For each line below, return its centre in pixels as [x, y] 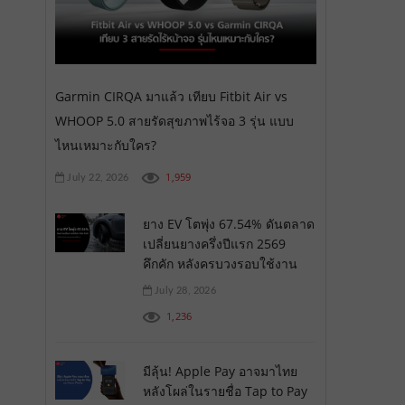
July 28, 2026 [184, 290]
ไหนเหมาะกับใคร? [106, 145]
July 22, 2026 [97, 177]
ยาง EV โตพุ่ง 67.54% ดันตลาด [228, 223]
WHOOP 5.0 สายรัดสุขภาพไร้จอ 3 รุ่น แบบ [174, 120]
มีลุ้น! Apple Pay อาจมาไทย [220, 371]
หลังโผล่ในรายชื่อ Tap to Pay [225, 391]
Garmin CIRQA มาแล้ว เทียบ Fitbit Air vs [171, 96]
